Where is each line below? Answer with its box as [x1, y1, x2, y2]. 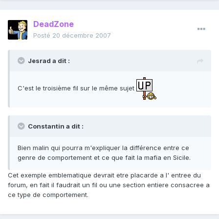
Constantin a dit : [26, 122, 84, 131]
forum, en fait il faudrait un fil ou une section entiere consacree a [8, 181, 210, 189]
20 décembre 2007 [52, 31, 111, 40]
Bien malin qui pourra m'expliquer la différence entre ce [18, 144, 189, 152]
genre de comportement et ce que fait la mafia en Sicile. [18, 153, 191, 162]
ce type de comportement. [8, 191, 88, 199]
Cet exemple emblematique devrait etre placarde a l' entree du [8, 171, 201, 179]
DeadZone [33, 19, 74, 29]
